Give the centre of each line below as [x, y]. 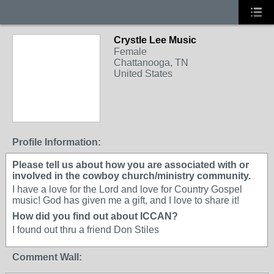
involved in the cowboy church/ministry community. [131, 176]
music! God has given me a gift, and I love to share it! [126, 200]
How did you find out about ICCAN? [95, 216]
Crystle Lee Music [155, 40]
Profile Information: [57, 142]
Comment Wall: [47, 257]
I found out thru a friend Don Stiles [86, 230]
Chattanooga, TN [151, 63]
